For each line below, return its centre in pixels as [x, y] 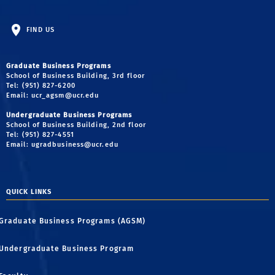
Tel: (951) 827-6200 [41, 86]
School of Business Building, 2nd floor [76, 125]
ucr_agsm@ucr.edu [65, 96]
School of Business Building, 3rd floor [76, 76]
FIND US [39, 30]
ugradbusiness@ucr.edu [75, 145]
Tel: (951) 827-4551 [40, 135]
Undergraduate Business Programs [69, 115]
